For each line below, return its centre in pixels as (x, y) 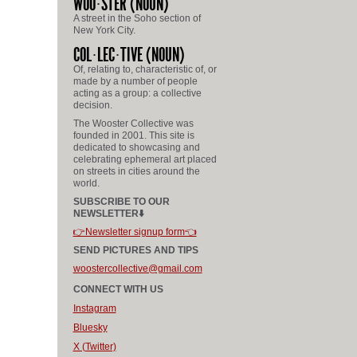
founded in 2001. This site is (133, 135)
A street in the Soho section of (137, 18)
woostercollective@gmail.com (137, 269)
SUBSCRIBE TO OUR (121, 202)
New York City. (104, 30)
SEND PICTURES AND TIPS (135, 250)
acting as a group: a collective (137, 93)
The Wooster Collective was (133, 124)
